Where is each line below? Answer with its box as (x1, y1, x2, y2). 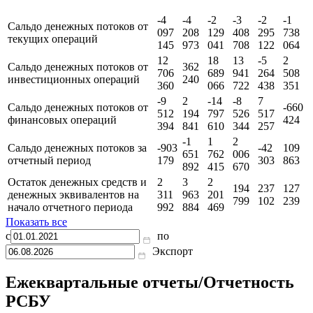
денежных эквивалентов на (8, 236, 139, 249)
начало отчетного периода (8, 249, 133, 261)
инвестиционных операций (8, 121, 140, 133)
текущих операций (8, 80, 98, 93)
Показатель (52, 21, 110, 34)
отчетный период (8, 202, 91, 214)
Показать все (6, 263, 67, 276)
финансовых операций (8, 161, 117, 174)
